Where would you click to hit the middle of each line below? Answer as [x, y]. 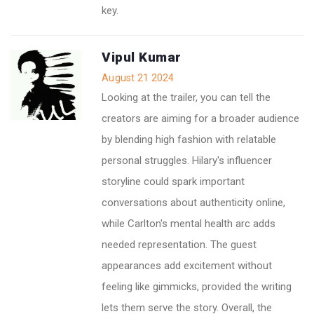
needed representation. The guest [179, 244]
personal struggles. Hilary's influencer [187, 160]
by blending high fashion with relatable [189, 139]
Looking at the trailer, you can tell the [186, 97]
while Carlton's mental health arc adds [189, 223]
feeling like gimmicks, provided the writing [197, 286]
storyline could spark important [173, 181]
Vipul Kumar [142, 57]
